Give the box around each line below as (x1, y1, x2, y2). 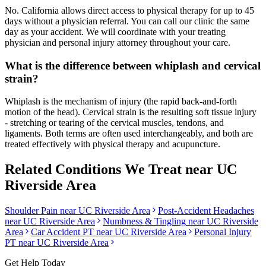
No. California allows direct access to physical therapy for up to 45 (5, 5, 254, 16)
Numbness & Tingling (103, 216, 186, 227)
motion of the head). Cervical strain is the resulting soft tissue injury (5, 107, 256, 118)
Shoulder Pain (5, 205, 58, 216)
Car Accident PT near (31, 227, 115, 237)
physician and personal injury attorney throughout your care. (5, 37, 230, 48)
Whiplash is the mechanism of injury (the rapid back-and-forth (5, 96, 237, 107)
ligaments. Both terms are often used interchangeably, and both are (5, 128, 253, 139)
